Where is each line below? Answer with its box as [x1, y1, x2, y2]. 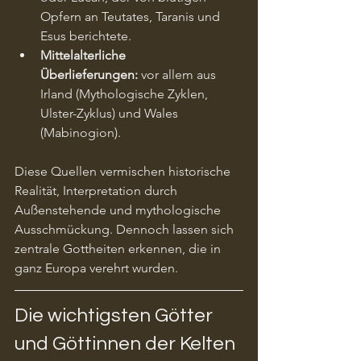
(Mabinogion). [40, 124, 121, 140]
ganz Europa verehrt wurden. [15, 259, 178, 276]
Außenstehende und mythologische [15, 201, 224, 218]
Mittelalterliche [40, 47, 129, 63]
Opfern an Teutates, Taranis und [40, 8, 223, 24]
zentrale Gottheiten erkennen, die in [15, 240, 224, 256]
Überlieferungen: [40, 66, 138, 82]
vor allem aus [138, 66, 219, 82]
